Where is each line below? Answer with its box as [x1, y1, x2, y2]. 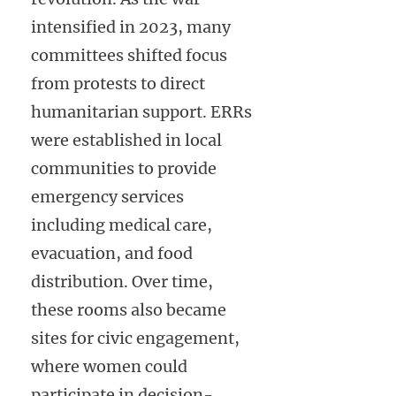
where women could [31, 355, 187, 377]
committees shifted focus [31, 44, 227, 65]
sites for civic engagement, [31, 327, 240, 348]
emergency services [31, 186, 184, 207]
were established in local [31, 129, 222, 150]
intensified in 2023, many [31, 16, 231, 37]
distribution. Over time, [31, 270, 213, 292]
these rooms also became [31, 299, 226, 320]
